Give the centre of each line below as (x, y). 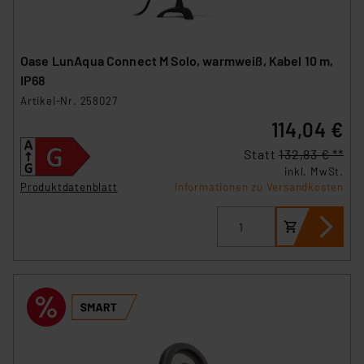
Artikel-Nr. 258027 (69, 101)
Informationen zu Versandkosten (259, 187)
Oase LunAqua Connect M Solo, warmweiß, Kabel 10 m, (177, 61)
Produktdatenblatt (69, 187)
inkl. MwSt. (314, 172)
